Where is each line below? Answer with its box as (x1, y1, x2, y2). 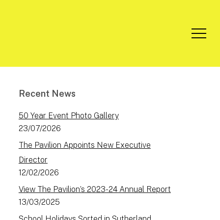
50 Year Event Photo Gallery (18, 111, 119, 120)
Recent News (18, 88, 76, 99)
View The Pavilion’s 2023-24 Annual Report (18, 185, 171, 194)
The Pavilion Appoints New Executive (18, 140, 151, 150)
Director (18, 155, 48, 165)
